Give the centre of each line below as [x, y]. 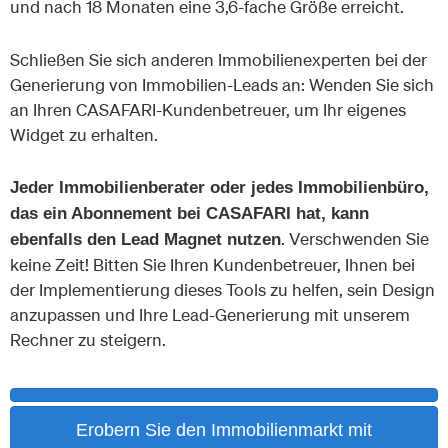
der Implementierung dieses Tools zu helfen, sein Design [222, 290]
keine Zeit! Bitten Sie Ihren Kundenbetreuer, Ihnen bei [212, 265]
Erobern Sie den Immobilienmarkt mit [224, 430]
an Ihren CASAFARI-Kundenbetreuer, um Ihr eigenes [208, 109]
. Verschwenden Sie [355, 239]
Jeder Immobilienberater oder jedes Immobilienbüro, [219, 188]
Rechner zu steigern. [88, 340]
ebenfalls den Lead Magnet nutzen [145, 240]
